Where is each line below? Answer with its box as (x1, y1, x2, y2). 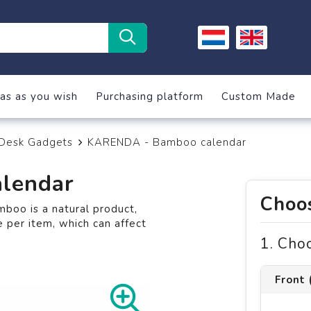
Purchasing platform (95, 90, 203, 103)
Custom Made (221, 90, 296, 103)
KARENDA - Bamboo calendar (87, 135, 246, 149)
